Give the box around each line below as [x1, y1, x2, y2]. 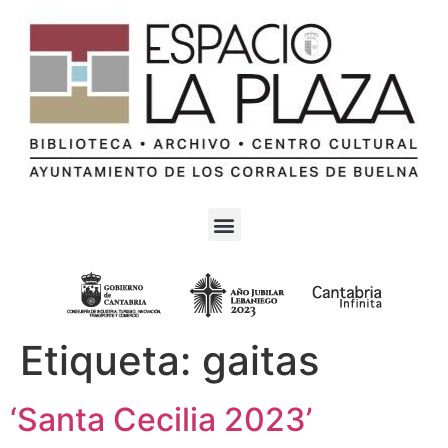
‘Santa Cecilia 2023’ [10, 400, 312, 439]
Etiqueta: [20, 336, 202, 385]
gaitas [202, 336, 319, 385]
